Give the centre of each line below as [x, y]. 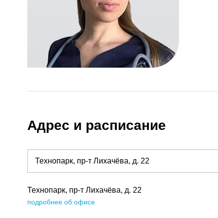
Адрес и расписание [97, 126]
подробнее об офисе [61, 202]
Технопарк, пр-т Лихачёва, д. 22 [84, 190]
